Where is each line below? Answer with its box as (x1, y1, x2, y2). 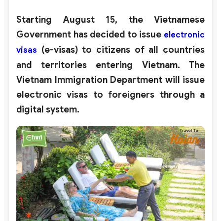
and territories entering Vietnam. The (16, 59, 205, 71)
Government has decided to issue (16, 29, 164, 40)
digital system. (16, 104, 79, 115)
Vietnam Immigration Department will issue (16, 74, 205, 85)
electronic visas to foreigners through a (16, 89, 205, 100)
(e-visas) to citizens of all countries (37, 44, 205, 55)
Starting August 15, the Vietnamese (16, 14, 205, 25)
